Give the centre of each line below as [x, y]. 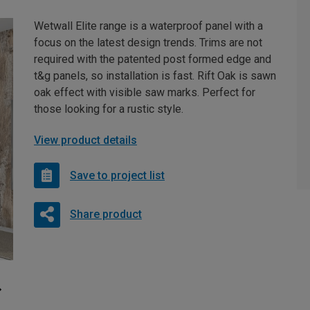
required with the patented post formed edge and [153, 60]
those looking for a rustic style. [109, 109]
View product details [85, 140]
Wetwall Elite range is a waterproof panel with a [148, 26]
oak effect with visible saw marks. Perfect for [145, 93]
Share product [106, 215]
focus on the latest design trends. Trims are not [148, 43]
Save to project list [117, 175]
